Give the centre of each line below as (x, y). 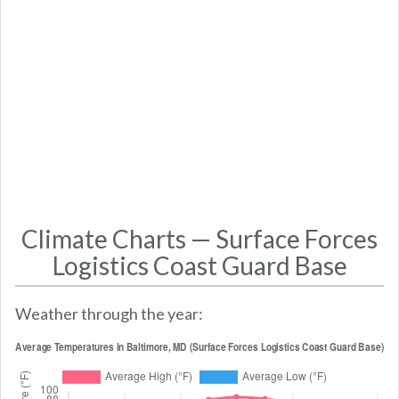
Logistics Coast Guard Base (199, 265)
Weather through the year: (109, 313)
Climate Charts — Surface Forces (199, 238)
